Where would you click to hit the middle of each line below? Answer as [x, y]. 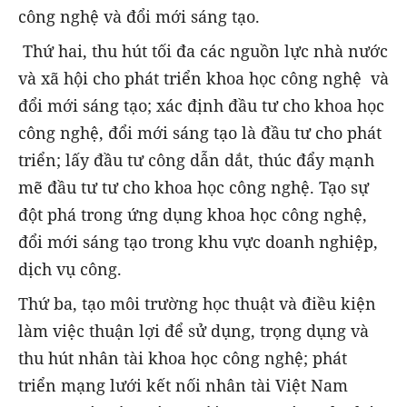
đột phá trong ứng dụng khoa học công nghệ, [193, 214]
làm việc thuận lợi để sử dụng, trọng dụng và [194, 330]
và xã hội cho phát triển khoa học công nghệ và [203, 78]
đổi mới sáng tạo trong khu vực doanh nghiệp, [198, 241]
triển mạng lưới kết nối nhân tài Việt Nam [183, 385]
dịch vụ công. [70, 268]
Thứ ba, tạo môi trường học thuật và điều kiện [197, 303]
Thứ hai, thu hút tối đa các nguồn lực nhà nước [203, 50]
